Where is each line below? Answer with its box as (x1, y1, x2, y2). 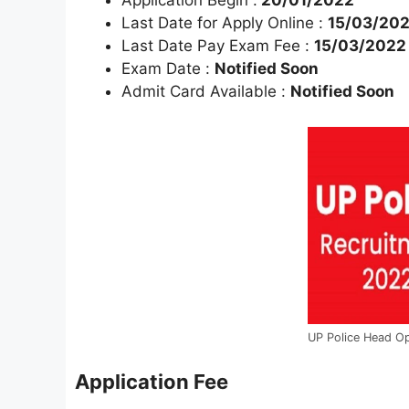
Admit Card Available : (121, 82, 290, 101)
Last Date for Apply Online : (121, 14, 328, 33)
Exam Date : (121, 59, 215, 79)
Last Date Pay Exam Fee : (121, 37, 314, 56)
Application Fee (75, 369, 228, 393)
